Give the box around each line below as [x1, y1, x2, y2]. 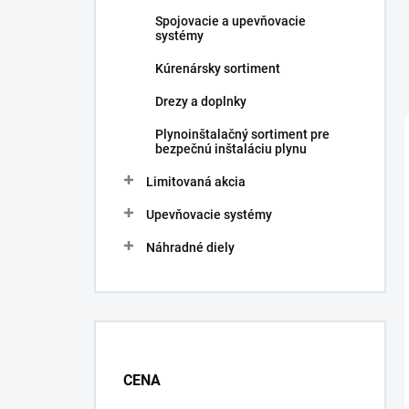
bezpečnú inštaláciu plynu [155, 142, 307, 156]
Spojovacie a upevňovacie [155, 14, 306, 28]
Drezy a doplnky [155, 94, 246, 109]
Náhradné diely [146, 240, 235, 255]
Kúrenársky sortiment [155, 61, 280, 76]
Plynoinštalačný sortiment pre [155, 127, 330, 142]
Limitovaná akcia [146, 174, 246, 189]
